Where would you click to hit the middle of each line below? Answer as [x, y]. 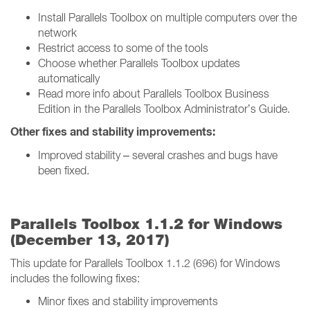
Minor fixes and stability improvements [128, 301]
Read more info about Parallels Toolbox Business [154, 93]
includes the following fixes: [75, 278]
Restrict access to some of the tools [123, 48]
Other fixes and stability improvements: [113, 132]
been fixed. [64, 170]
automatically [69, 78]
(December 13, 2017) [90, 240]
